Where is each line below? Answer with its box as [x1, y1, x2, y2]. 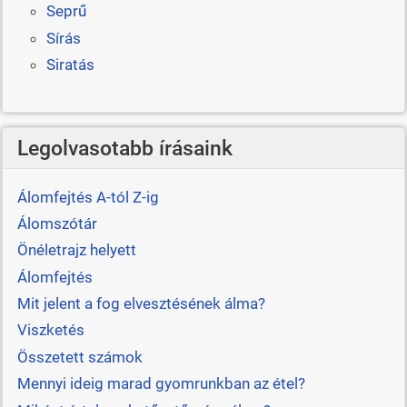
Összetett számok [16, 347, 143, 366]
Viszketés [16, 321, 84, 340]
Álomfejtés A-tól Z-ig [16, 187, 159, 206]
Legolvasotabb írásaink [16, 135, 233, 162]
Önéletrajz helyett [16, 241, 136, 260]
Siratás [45, 55, 94, 74]
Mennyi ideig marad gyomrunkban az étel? [16, 374, 305, 393]
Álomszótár [16, 213, 97, 233]
